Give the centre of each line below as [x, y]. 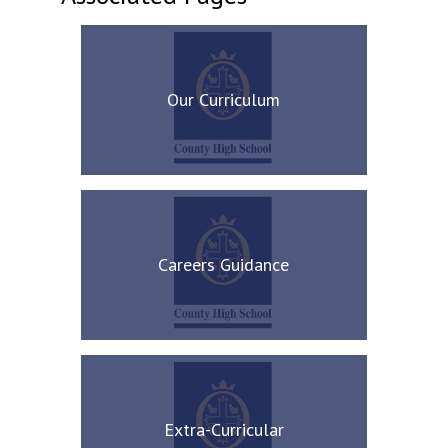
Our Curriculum [224, 99]
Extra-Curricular [223, 429]
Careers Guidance [224, 264]
